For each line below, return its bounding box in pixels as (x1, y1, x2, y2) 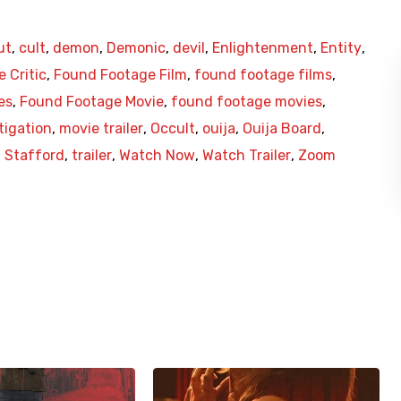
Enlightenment (212, 39, 313, 57)
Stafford (4, 147, 64, 165)
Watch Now (119, 147, 195, 165)
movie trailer (59, 120, 143, 138)
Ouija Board (243, 120, 321, 138)
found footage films (194, 66, 332, 84)
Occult (150, 120, 195, 138)
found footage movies (171, 93, 322, 111)
